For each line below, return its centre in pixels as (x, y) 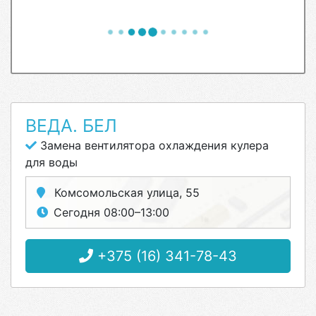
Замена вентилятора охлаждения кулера (153, 145)
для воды (51, 162)
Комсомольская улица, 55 (125, 193)
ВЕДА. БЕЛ (71, 126)
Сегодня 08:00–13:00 (111, 212)
